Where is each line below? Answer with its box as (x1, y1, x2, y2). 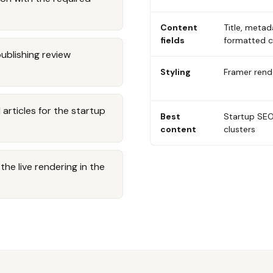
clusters (224, 124, 255, 135)
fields (160, 35, 185, 46)
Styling (160, 66, 191, 77)
